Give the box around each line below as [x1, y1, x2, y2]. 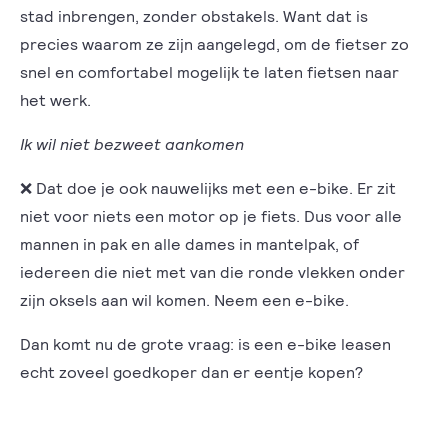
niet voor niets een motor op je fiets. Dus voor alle [20, 206, 402, 225]
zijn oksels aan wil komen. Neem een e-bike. [20, 290, 353, 309]
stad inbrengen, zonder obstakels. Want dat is [20, 6, 368, 25]
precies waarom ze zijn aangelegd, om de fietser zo [20, 34, 409, 53]
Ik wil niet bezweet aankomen [20, 134, 244, 153]
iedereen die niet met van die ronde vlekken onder [20, 262, 405, 281]
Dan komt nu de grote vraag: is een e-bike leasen [20, 334, 391, 353]
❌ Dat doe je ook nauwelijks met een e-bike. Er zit [20, 178, 396, 197]
